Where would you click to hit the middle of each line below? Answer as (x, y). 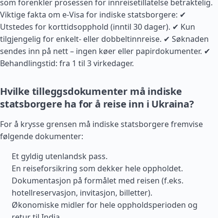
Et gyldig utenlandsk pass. (60, 156)
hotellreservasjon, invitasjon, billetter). (82, 193)
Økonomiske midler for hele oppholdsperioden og (105, 205)
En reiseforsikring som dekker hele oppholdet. (97, 168)
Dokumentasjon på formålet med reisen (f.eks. (98, 181)
